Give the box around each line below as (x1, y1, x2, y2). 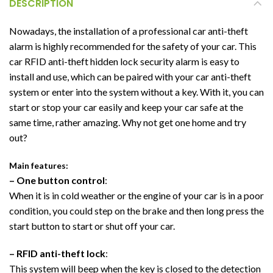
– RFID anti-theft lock (9, 247, 105, 259)
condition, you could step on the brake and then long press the (9, 204, 264, 216)
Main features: (9, 160, 68, 171)
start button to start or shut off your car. (9, 219, 175, 232)
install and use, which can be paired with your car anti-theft (9, 70, 251, 82)
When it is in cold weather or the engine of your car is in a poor (9, 189, 264, 201)
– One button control (9, 174, 105, 186)
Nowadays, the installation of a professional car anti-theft (9, 24, 248, 37)
